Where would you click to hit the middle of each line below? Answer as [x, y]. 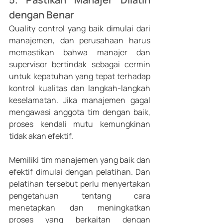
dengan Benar [42, 15]
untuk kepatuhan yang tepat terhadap [80, 76]
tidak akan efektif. [41, 136]
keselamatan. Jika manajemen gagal [80, 100]
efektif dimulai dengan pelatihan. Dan [80, 172]
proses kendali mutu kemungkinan [80, 124]
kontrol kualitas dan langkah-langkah [80, 88]
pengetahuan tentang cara [80, 196]
